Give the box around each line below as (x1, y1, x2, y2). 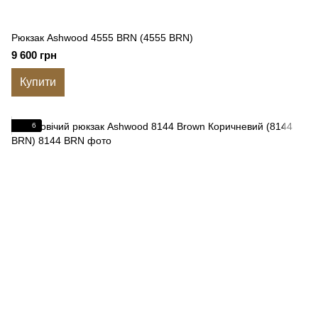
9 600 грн (11, 49, 57, 61)
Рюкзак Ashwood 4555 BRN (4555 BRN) (11, 32, 193, 43)
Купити (20, 76, 56, 88)
